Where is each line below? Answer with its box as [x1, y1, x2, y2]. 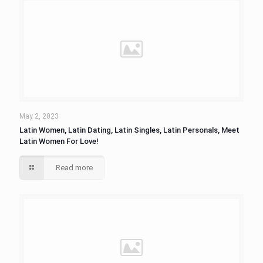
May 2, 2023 [19, 112, 59, 120]
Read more [56, 163, 93, 172]
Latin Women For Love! [19, 137, 99, 146]
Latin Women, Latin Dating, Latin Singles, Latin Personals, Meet [19, 126, 240, 134]
